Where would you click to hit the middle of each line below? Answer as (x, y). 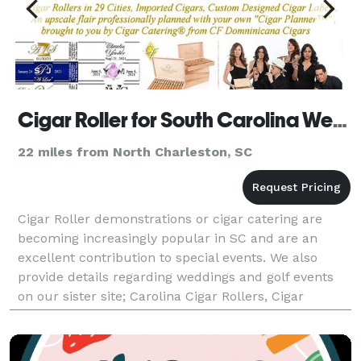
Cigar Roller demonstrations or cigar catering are (170, 218)
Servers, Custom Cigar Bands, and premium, (157, 315)
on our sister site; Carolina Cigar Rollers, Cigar (161, 296)
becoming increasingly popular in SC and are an (168, 238)
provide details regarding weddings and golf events (176, 276)
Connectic (49, 334)
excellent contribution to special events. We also (168, 257)
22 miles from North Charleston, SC (135, 151)
